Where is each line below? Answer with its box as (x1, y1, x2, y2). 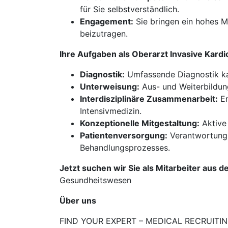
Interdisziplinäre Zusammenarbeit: (80, 94, 218, 104)
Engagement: (80, 16, 133, 26)
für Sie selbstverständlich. (80, 4, 179, 14)
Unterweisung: (80, 81, 139, 92)
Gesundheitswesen (60, 175, 131, 185)
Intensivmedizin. (80, 106, 141, 116)
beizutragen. (80, 28, 128, 39)
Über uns (60, 195, 96, 206)
